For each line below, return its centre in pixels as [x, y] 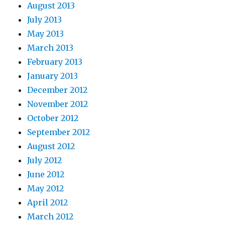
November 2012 [58, 104]
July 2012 [45, 160]
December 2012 [58, 90]
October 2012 [53, 118]
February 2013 [55, 62]
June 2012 [46, 174]
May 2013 [46, 34]
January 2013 [53, 76]
